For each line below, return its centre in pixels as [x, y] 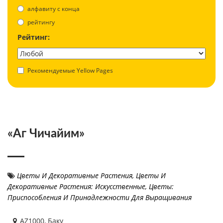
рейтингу [41, 22]
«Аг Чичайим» [46, 134]
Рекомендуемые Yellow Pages [70, 70]
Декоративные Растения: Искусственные [76, 186]
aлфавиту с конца [54, 8]
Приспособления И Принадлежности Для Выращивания [100, 197]
